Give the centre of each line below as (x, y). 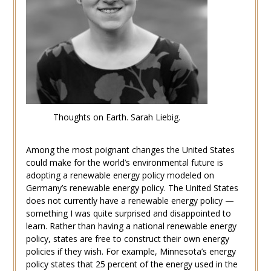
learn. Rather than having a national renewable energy (131, 226)
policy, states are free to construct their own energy (127, 238)
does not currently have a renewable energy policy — (130, 200)
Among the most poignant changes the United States (130, 149)
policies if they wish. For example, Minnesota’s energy (131, 251)
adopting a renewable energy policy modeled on (120, 175)
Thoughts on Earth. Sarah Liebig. (116, 117)
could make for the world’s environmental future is (124, 162)
